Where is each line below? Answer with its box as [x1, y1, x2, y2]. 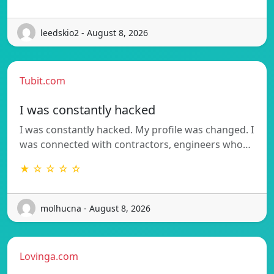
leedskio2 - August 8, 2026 [40, 26, 148, 39]
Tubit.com [20, 74, 65, 88]
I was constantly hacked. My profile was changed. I [20, 123, 254, 137]
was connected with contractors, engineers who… [20, 138, 251, 152]
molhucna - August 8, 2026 [40, 202, 150, 214]
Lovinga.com [20, 250, 78, 264]
